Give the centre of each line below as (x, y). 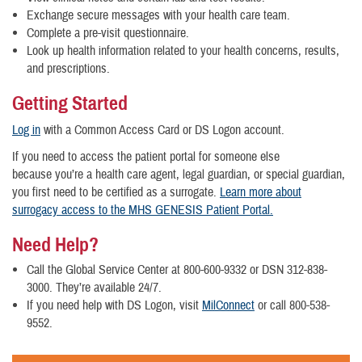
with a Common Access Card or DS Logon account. (162, 130)
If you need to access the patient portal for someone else (146, 157)
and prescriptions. (68, 69)
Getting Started (70, 104)
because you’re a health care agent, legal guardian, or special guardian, (179, 175)
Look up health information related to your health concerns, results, (183, 51)
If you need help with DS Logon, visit (114, 306)
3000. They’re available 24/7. (96, 288)
